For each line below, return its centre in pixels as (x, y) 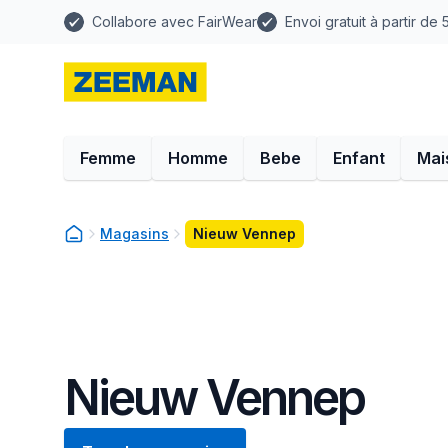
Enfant (359, 158)
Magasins (134, 233)
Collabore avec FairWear (174, 21)
